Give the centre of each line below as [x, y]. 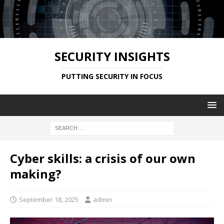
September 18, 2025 [49, 199]
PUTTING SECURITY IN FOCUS [112, 76]
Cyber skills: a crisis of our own [103, 158]
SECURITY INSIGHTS [112, 56]
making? [36, 173]
